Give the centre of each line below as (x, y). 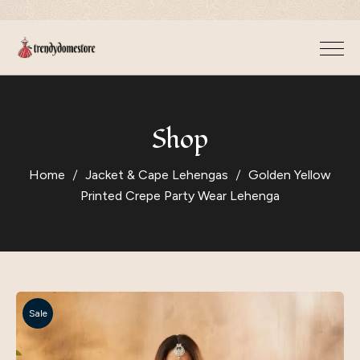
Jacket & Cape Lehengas (157, 174)
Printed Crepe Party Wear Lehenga (180, 195)
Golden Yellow (290, 174)
